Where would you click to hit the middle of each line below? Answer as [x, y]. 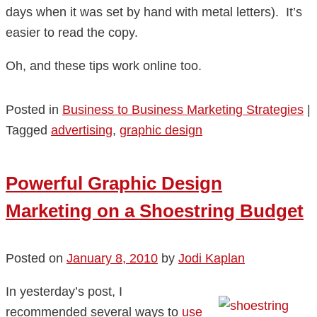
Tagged [27, 130]
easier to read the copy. [72, 32]
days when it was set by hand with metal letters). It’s [154, 12]
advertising [82, 130]
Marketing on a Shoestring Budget [155, 211]
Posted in [32, 109]
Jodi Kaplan [212, 259]
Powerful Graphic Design [114, 183]
